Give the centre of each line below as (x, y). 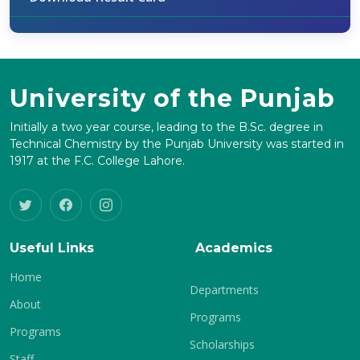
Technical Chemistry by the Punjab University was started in (177, 144)
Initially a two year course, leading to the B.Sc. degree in (166, 127)
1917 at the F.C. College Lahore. (97, 161)
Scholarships (222, 344)
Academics (234, 248)
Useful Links (52, 248)
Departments (224, 290)
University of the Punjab (172, 98)
